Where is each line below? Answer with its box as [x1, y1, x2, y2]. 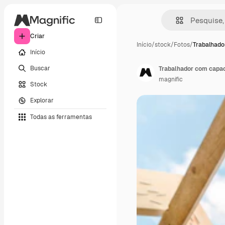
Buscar [30, 64, 50, 72]
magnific [159, 75, 183, 83]
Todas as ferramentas [30, 113, 92, 121]
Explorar [30, 96, 54, 104]
